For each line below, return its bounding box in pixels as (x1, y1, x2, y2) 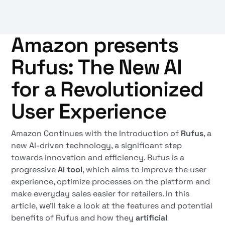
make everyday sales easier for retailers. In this (11, 188, 190, 199)
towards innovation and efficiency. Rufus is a (11, 152, 185, 163)
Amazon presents (11, 32, 178, 58)
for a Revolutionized (11, 76, 203, 102)
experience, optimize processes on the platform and (11, 176, 210, 187)
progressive (11, 164, 58, 175)
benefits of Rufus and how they (11, 212, 136, 223)
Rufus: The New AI (11, 54, 182, 80)
